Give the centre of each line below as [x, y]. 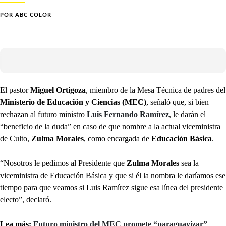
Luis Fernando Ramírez [128, 115]
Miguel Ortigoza [58, 90]
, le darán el [187, 115]
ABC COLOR [33, 15]
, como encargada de [117, 139]
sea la [189, 163]
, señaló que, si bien [178, 102]
